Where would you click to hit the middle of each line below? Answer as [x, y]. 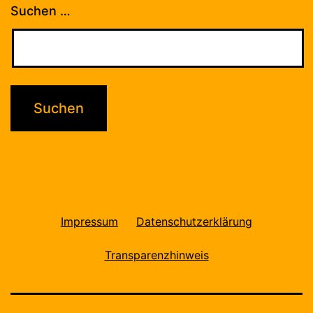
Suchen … [41, 10]
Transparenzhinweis [156, 255]
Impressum [89, 221]
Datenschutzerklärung [195, 221]
